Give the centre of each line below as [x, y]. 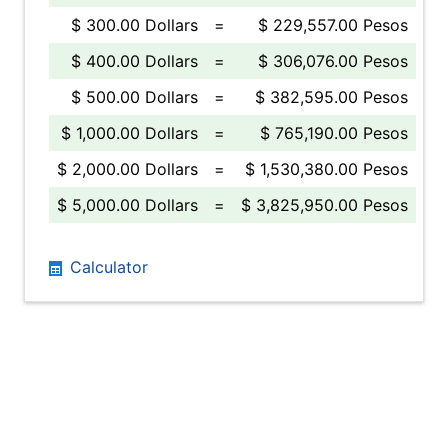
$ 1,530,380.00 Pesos [326, 169]
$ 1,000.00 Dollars [129, 133]
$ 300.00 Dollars [134, 25]
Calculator [106, 267]
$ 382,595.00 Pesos [331, 97]
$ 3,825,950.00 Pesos [324, 205]
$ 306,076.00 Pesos [333, 61]
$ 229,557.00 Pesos [333, 25]
